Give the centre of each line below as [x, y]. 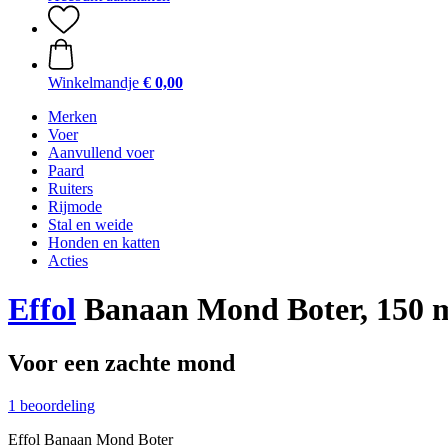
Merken [72, 116]
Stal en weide [90, 224]
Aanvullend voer [101, 152]
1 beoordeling [51, 405]
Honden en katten [104, 242]
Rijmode [75, 206]
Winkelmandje [93, 82]
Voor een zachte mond [121, 362]
